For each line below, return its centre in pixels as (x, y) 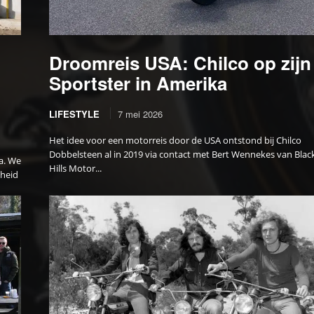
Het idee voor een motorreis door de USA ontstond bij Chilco (176, 141)
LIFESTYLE (75, 114)
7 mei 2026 (141, 114)
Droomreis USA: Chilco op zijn (180, 63)
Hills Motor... (76, 169)
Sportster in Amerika (138, 83)
